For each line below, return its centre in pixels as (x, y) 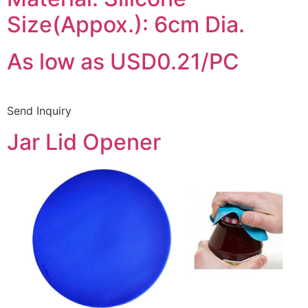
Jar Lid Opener (84, 142)
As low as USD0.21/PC (123, 62)
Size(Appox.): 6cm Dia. (126, 25)
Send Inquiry (39, 111)
